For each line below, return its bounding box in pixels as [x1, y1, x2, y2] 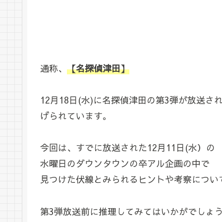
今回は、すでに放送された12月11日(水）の [40, 141, 215, 154]
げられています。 [40, 109, 111, 122]
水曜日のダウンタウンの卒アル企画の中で [40, 157, 210, 170]
